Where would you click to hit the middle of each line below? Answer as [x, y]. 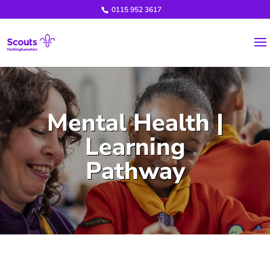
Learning [135, 147]
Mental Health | [135, 123]
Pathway [135, 171]
